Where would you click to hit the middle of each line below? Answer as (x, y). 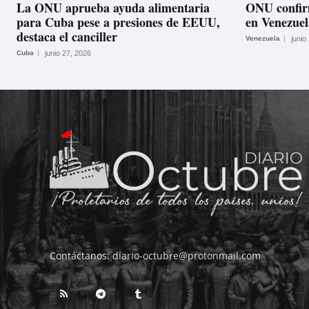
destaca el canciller (67, 36)
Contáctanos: (81, 255)
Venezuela (262, 38)
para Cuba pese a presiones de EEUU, (118, 22)
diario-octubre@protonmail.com (187, 255)
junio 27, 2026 (68, 53)
